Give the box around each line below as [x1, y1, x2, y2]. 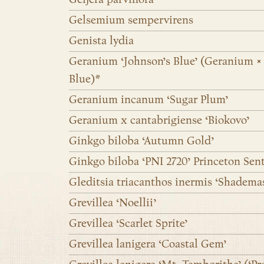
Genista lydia [69, 34, 134, 48]
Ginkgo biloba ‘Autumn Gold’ [69, 134, 214, 148]
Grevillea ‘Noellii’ [69, 196, 156, 210]
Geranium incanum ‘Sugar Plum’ [69, 93, 228, 107]
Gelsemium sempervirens [69, 14, 193, 27]
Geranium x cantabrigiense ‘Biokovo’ [69, 114, 249, 127]
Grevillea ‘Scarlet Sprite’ [69, 217, 187, 230]
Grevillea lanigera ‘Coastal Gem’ [69, 237, 226, 251]
